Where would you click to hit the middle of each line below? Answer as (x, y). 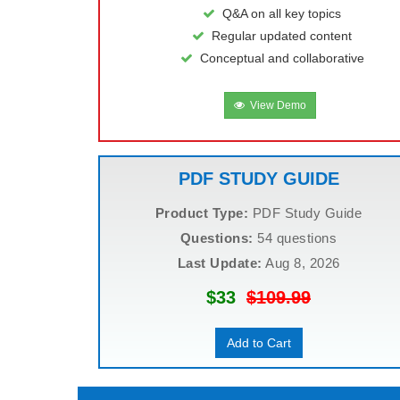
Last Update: (220, 263)
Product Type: (202, 213)
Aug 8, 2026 (301, 263)
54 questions (295, 238)
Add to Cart (258, 343)
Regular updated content (282, 36)
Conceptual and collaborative (282, 58)
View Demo (275, 105)
